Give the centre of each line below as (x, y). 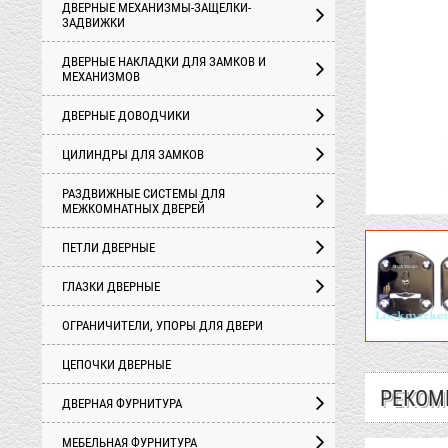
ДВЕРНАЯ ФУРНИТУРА (122, 403)
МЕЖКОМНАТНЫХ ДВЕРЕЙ (133, 208)
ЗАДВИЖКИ (93, 22)
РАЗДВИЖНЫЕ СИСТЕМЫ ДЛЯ (143, 193)
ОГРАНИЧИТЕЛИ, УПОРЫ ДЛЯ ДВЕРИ (162, 325)
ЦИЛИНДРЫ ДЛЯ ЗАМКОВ (133, 154)
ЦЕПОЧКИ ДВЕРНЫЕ (116, 364)
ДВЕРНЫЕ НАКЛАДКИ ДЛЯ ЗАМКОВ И (164, 61)
